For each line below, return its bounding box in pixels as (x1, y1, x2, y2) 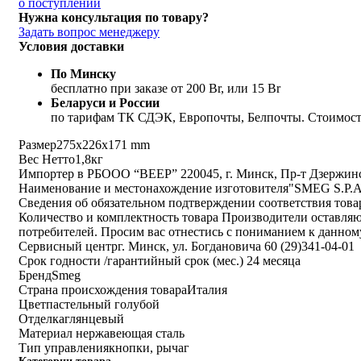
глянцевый (64, 311, 124, 326)
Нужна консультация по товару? (19, 10, 209, 24)
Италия (187, 282, 227, 297)
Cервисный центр (19, 239, 118, 253)
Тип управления (19, 340, 109, 355)
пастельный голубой (46, 297, 160, 311)
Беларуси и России (51, 95, 160, 110)
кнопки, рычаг (109, 340, 189, 355)
